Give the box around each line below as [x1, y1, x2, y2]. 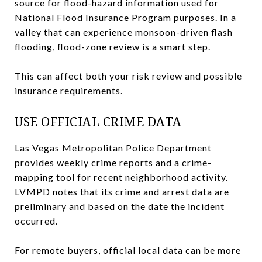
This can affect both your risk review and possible [15, 70, 242, 81]
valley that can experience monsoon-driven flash [15, 26, 233, 37]
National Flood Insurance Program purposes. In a [15, 11, 236, 23]
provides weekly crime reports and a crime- [15, 156, 212, 168]
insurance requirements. [15, 84, 123, 96]
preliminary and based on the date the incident [15, 200, 225, 212]
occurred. [15, 215, 58, 226]
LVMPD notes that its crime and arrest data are [15, 185, 229, 197]
